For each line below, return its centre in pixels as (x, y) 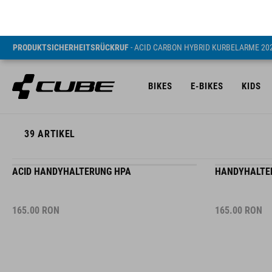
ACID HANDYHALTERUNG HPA (72, 162)
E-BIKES (207, 50)
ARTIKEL (55, 112)
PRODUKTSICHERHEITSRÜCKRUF (71, 12)
